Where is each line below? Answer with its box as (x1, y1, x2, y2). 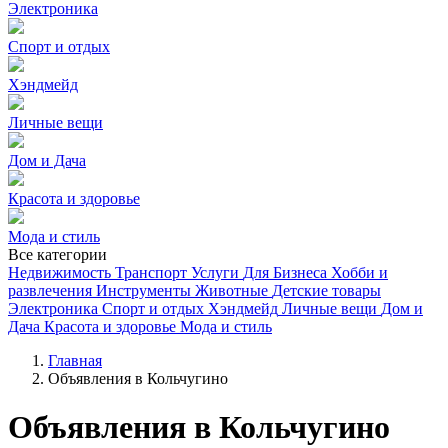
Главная (48, 352, 102, 369)
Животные (195, 282, 268, 299)
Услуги (191, 264, 239, 281)
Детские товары (272, 282, 381, 299)
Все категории (8, 246, 107, 263)
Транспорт (115, 264, 187, 281)
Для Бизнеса (243, 264, 327, 281)
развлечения (8, 282, 92, 299)
